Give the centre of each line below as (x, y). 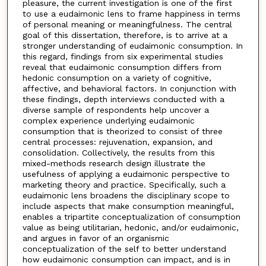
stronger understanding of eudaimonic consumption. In (132, 46)
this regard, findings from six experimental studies (123, 57)
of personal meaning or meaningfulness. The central (127, 25)
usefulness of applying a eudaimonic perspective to (126, 174)
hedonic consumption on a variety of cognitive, (117, 78)
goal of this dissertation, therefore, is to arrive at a (125, 35)
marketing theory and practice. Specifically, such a (124, 185)
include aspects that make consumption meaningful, (128, 206)
